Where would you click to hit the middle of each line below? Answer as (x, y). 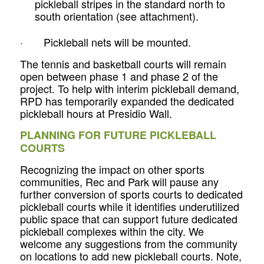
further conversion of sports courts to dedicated (131, 194)
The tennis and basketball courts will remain (123, 63)
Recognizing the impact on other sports (112, 169)
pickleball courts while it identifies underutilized (129, 207)
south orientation (75, 16)
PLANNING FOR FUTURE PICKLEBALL (118, 135)
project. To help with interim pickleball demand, (129, 88)
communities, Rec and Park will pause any (119, 182)
